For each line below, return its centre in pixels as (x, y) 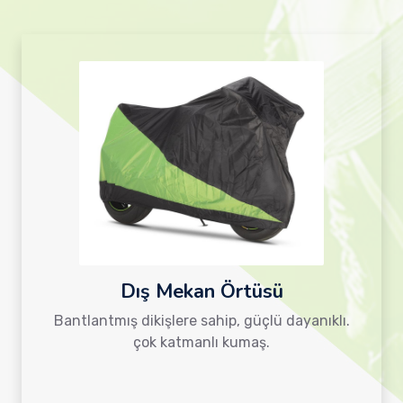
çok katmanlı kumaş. (201, 342)
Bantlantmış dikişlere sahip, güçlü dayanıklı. (201, 320)
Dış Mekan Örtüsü (201, 291)
